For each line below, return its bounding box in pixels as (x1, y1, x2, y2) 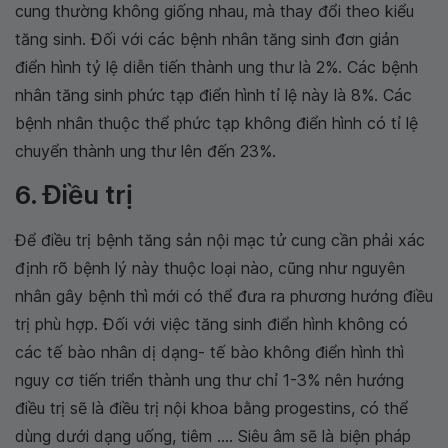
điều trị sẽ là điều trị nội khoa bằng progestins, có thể (15, 398, 408, 419)
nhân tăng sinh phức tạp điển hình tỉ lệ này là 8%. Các (15, 85, 412, 106)
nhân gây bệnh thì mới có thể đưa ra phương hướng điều (15, 286, 433, 307)
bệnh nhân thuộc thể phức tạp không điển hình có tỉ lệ (15, 113, 418, 134)
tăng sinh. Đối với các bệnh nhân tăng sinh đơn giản (15, 29, 399, 50)
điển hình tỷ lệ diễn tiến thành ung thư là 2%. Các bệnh (15, 57, 418, 78)
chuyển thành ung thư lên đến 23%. (15, 141, 276, 162)
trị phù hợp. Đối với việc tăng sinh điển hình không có (15, 314, 408, 335)
